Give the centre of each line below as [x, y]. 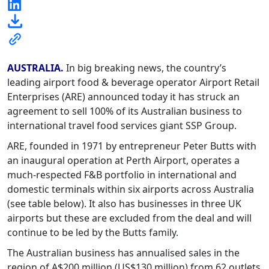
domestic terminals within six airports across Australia [131, 189]
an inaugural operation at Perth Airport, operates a [123, 161]
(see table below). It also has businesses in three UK [124, 204]
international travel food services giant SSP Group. [122, 126]
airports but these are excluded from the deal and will [129, 218]
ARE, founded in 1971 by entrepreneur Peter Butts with [132, 146]
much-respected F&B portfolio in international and [122, 175]
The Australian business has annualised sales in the [123, 253]
